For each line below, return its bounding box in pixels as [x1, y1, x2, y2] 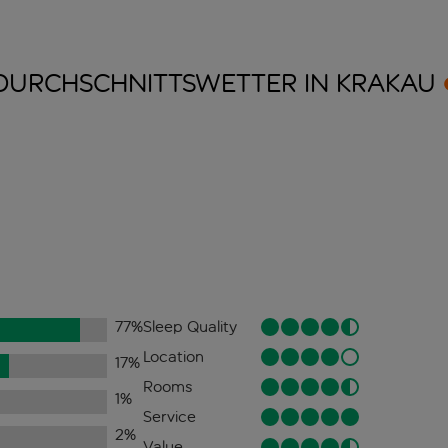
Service [142, 407, 196, 427]
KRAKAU [335, 68, 436, 100]
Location [142, 347, 204, 367]
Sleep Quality [142, 317, 237, 337]
